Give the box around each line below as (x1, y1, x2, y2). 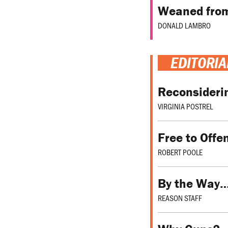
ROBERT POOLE (158, 147, 203, 158)
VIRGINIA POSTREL (158, 101, 213, 112)
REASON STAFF (158, 192, 202, 204)
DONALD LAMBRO (158, 20, 211, 31)
